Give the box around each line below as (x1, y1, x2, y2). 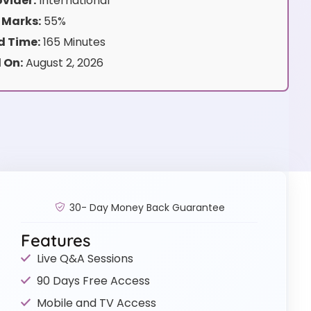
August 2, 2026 (22, 55, 103, 72)
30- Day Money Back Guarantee (69, 200, 225, 215)
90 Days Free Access (36, 272, 150, 289)
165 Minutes (40, 34, 106, 51)
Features (21, 229, 91, 251)
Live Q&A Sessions (36, 250, 133, 267)
